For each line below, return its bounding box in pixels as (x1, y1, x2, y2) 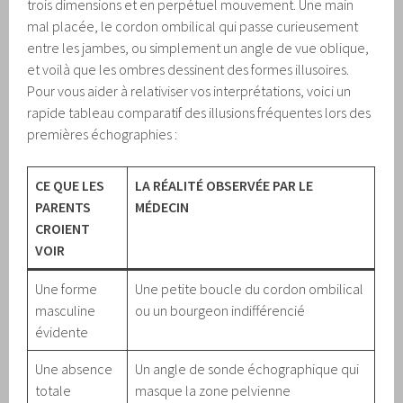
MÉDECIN (135, 197, 190, 216)
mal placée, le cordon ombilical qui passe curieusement (27, 16, 359, 35)
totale (35, 381, 72, 399)
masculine (35, 300, 96, 319)
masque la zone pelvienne (135, 381, 291, 399)
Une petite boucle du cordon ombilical (135, 279, 364, 298)
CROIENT (35, 219, 91, 237)
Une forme (35, 279, 98, 298)
